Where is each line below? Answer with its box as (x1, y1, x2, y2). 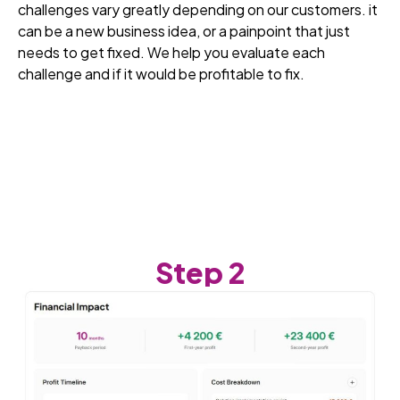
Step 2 (154, 254, 246, 290)
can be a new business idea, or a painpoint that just (18, 21, 350, 40)
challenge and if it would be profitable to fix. (18, 64, 304, 83)
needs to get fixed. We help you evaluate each (18, 43, 325, 62)
